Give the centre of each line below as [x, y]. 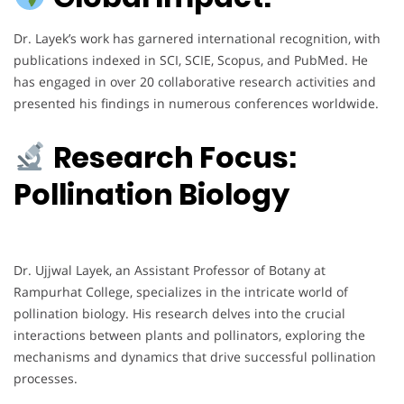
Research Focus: [175, 157]
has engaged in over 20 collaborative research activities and [195, 82]
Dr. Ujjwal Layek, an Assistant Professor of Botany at [170, 270]
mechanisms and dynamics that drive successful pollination [195, 356]
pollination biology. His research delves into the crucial [179, 313]
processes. [46, 378]
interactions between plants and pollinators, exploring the [189, 335]
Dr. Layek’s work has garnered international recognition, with [197, 39]
